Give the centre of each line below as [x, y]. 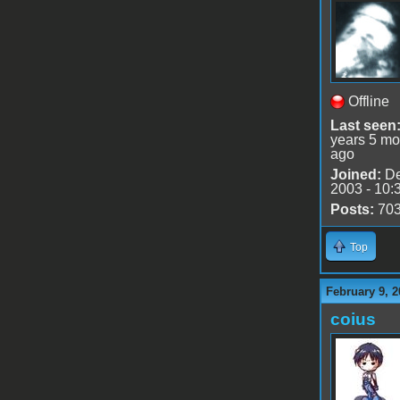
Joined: [355, 174]
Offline [368, 101]
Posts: [352, 209]
